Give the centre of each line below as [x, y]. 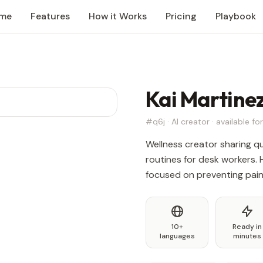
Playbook [236, 16]
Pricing [181, 16]
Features [50, 16]
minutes [247, 236]
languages [177, 236]
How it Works [118, 16]
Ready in [247, 227]
